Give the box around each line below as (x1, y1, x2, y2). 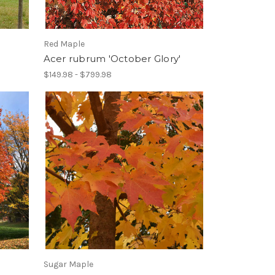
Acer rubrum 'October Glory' (43, 52, 181, 64)
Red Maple (43, 38, 85, 49)
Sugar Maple (43, 259, 93, 270)
